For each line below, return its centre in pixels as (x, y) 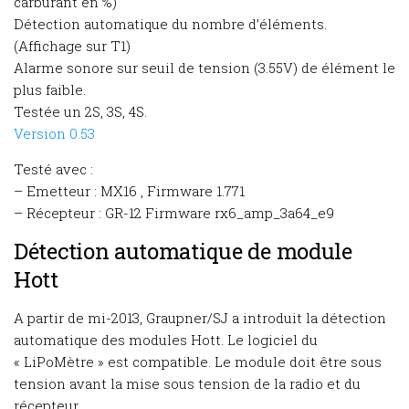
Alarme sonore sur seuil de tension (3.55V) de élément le (204, 68)
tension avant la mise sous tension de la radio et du (187, 383)
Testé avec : (53, 169)
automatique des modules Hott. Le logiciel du (166, 340)
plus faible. (50, 89)
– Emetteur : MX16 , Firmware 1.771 (129, 191)
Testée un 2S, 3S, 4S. (80, 111)
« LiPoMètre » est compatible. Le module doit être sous (198, 362)
